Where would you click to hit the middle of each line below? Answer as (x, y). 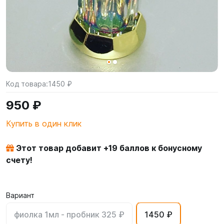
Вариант (20, 195)
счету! (19, 160)
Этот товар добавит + (61, 148)
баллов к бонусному (160, 148)
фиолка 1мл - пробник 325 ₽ (69, 214)
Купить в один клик (44, 123)
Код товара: (27, 84)
